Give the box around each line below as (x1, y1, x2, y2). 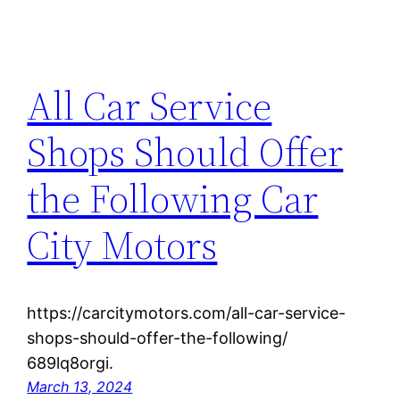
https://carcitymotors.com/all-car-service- (27, 304, 346, 323)
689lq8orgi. (27, 354, 114, 373)
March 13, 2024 (27, 378, 133, 396)
